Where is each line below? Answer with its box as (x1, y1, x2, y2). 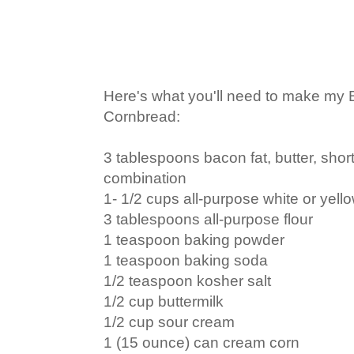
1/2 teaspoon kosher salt (104, 273, 271, 290)
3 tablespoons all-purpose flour (104, 211, 313, 228)
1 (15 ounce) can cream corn (104, 334, 299, 352)
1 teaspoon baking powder (104, 232, 284, 249)
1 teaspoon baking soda (104, 252, 268, 269)
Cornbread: (104, 108, 180, 126)
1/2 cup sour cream (104, 314, 235, 331)
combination (104, 170, 186, 187)
